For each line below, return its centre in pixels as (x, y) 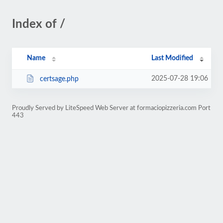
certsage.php (59, 79)
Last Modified (172, 58)
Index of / (39, 24)
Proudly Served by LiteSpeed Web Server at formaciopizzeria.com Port (111, 108)
